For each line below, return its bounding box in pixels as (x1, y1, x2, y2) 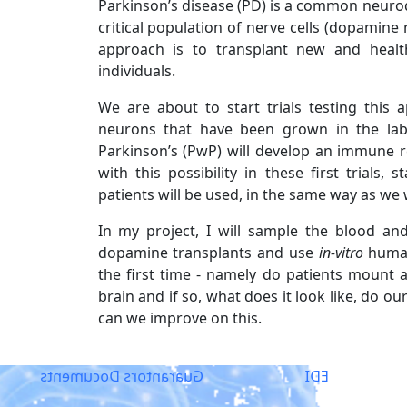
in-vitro (318, 242, 363, 263)
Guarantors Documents (40, 365, 204, 386)
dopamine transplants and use (97, 242, 319, 263)
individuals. (97, 60, 175, 81)
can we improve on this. (97, 307, 262, 328)
